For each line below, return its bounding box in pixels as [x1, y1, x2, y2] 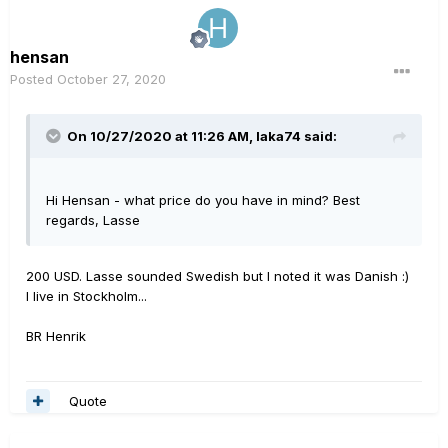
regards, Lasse [46, 212, 140, 228]
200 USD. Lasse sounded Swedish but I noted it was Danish [26, 268, 402, 284]
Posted [10, 71, 57, 87]
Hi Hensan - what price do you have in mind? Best [46, 192, 360, 208]
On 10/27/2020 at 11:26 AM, [67, 128, 256, 144]
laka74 [256, 128, 301, 144]
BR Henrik [26, 328, 86, 344]
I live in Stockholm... [26, 288, 147, 304]
